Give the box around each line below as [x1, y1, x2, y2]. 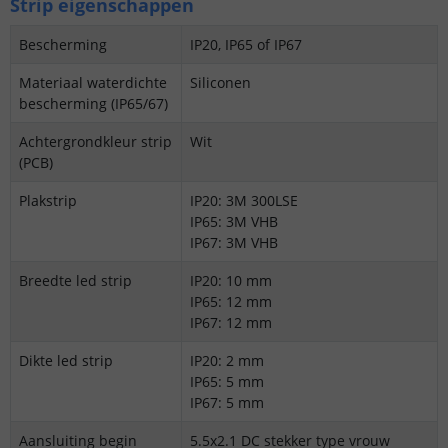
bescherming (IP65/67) [19, 94, 168, 114]
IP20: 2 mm [190, 351, 268, 371]
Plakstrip [19, 191, 77, 211]
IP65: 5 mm [190, 372, 268, 392]
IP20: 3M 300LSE [190, 191, 298, 211]
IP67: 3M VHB [190, 233, 278, 253]
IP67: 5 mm [190, 393, 264, 413]
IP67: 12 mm [190, 313, 272, 333]
